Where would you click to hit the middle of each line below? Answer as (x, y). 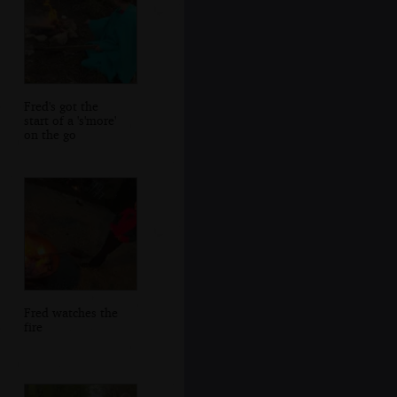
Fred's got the (61, 105)
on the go (50, 134)
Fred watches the (70, 312)
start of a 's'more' (70, 120)
